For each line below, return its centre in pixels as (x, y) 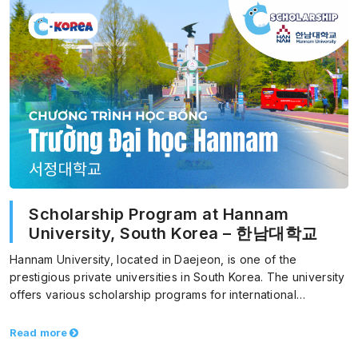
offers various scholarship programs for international (153, 294)
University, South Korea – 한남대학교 (173, 233)
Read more (40, 332)
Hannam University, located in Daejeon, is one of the (153, 259)
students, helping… (62, 312)
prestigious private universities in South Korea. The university (177, 276)
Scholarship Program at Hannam (159, 214)
